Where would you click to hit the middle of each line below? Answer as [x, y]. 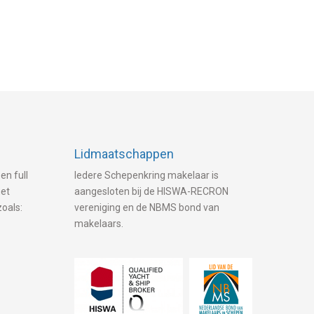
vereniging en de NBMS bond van [146, 207]
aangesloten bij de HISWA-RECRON [151, 191]
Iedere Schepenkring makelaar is [146, 175]
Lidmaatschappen [124, 154]
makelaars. [98, 224]
